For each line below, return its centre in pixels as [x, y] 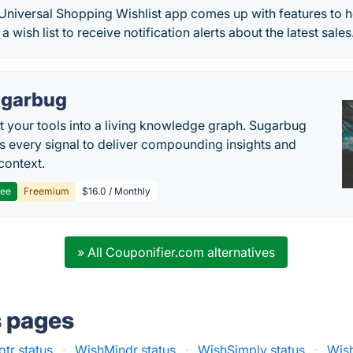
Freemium [47, 191]
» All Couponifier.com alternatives [176, 252]
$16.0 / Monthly [117, 191]
